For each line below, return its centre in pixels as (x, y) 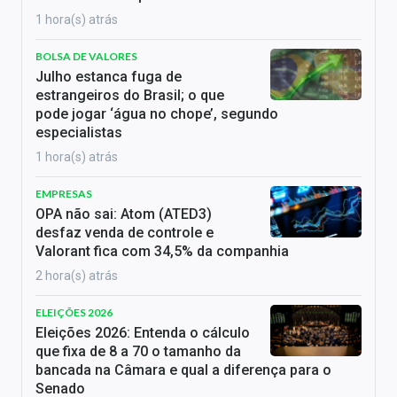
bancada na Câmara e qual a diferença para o (183, 370)
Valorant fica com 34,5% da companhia (162, 252)
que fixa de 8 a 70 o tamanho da (138, 352)
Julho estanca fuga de (109, 77)
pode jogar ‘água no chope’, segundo (157, 114)
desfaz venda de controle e (125, 233)
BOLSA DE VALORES (86, 57)
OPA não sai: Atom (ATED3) (124, 214)
